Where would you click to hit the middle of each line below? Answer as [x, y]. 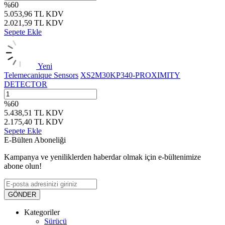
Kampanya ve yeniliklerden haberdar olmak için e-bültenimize [102, 157]
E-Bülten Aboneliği [35, 140]
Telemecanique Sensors [41, 75]
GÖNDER [22, 194]
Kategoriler [42, 212]
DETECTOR [26, 84]
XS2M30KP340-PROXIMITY [130, 75]
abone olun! [23, 166]
